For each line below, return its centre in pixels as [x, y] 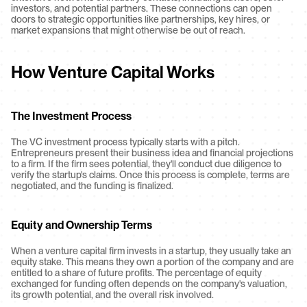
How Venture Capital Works [113, 72]
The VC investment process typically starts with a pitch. [125, 142]
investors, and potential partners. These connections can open [142, 8]
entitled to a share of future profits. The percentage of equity [136, 273]
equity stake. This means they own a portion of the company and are [152, 262]
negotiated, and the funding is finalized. [92, 186]
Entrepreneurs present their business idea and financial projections [152, 153]
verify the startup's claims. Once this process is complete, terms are [150, 175]
